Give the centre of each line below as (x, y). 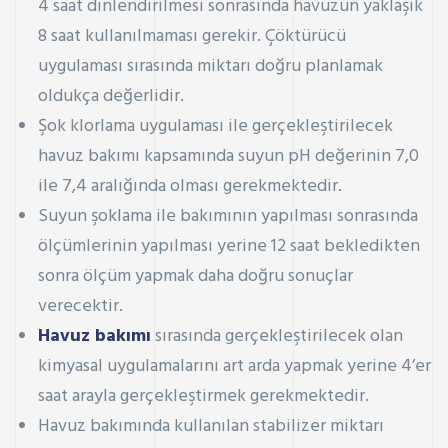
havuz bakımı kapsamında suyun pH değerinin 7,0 (229, 157)
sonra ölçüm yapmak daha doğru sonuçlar (196, 277)
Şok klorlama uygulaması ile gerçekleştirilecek (216, 127)
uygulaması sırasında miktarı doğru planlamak (211, 67)
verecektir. (81, 307)
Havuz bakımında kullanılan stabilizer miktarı (211, 427)
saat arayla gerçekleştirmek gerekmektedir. (204, 397)
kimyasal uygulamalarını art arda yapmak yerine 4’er (235, 367)
